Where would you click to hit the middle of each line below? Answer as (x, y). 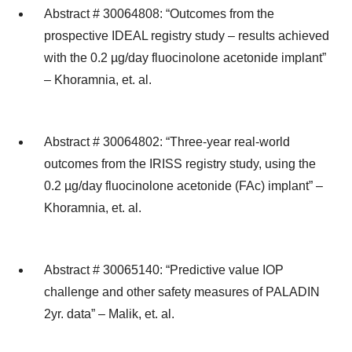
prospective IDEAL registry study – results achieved (187, 36)
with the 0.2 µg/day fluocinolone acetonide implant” (185, 58)
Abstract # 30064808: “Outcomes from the (159, 14)
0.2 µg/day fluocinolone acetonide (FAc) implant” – (183, 185)
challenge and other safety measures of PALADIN (182, 291)
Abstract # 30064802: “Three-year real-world (167, 141)
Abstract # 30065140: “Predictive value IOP (164, 269)
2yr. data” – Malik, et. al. (109, 313)
